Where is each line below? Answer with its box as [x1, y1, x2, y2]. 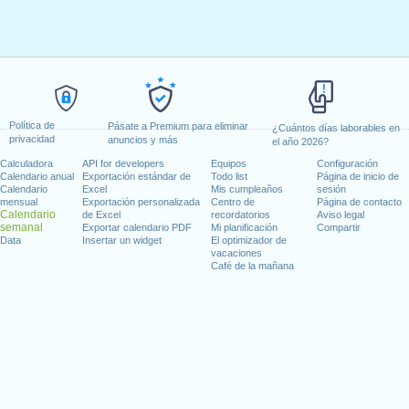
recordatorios [211, 209, 271, 220]
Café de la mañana [211, 260, 295, 271]
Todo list [211, 171, 248, 182]
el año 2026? [272, 136, 330, 147]
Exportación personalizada [82, 196, 201, 207]
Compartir [316, 222, 361, 233]
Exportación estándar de [82, 171, 192, 182]
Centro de [211, 196, 256, 207]
